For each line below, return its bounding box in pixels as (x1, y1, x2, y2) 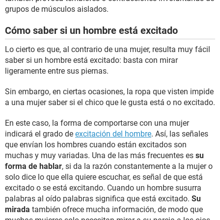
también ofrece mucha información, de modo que (30, 205, 203, 214)
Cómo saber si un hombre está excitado (5, 25, 178, 36)
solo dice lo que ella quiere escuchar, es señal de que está (5, 172, 203, 182)
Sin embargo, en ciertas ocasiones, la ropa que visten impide (5, 87, 214, 96)
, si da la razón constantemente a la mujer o (62, 162, 213, 171)
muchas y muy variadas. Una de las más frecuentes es (5, 151, 195, 160)
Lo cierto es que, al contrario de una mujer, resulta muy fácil (5, 45, 210, 54)
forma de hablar (5, 162, 62, 171)
